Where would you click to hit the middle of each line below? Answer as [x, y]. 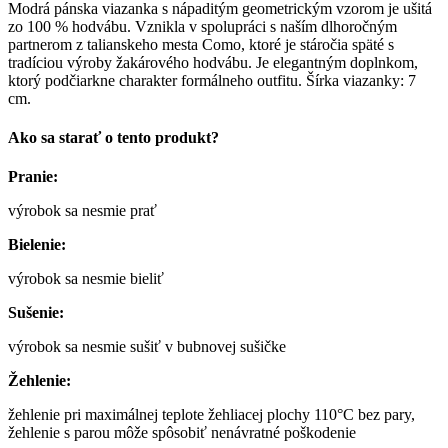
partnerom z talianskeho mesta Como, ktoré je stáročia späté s [201, 44]
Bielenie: [37, 245]
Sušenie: [36, 313]
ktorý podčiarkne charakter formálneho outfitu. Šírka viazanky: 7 [212, 80]
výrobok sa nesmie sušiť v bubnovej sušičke [147, 347]
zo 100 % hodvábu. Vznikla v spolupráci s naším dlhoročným [202, 26]
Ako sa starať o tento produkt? [113, 138]
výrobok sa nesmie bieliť [86, 279]
